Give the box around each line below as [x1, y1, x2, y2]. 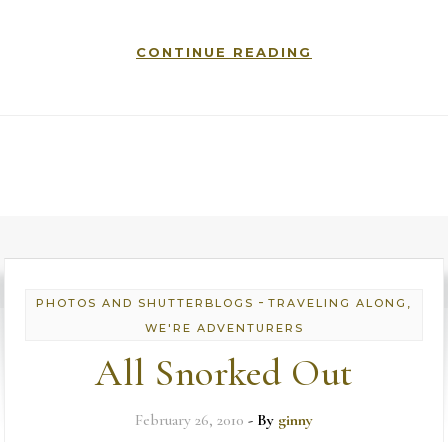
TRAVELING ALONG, [268, 296, 412, 310]
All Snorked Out [95, 350, 353, 396]
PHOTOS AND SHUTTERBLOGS [36, 296, 254, 310]
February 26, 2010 [135, 410, 244, 430]
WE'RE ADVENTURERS [144, 321, 304, 335]
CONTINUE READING [136, 44, 312, 60]
